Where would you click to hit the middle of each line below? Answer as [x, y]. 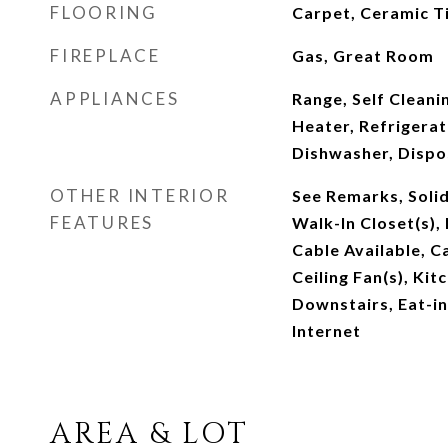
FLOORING [104, 12]
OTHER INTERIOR [140, 195]
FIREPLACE [105, 55]
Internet [326, 330]
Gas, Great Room [362, 55]
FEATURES [102, 222]
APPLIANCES [115, 98]
